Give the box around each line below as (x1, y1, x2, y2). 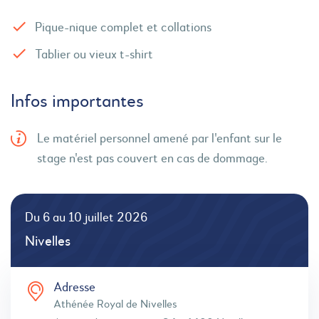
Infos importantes (11, 93, 144, 111)
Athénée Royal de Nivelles (53, 299, 177, 310)
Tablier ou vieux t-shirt (35, 48, 153, 61)
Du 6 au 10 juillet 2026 (25, 211, 147, 224)
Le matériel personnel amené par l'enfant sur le (37, 132, 282, 145)
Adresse (53, 281, 95, 294)
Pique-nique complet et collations (35, 21, 211, 34)
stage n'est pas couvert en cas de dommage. (37, 152, 268, 165)
